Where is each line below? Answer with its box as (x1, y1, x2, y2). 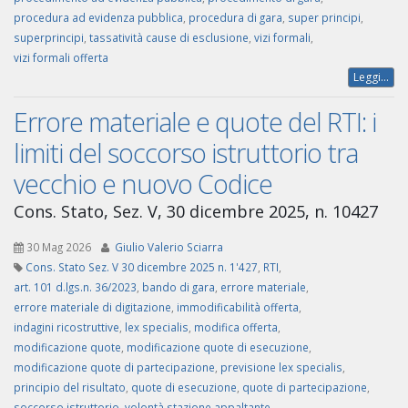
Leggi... (353, 69, 389, 86)
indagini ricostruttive (14, 320, 119, 335)
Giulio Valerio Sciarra (115, 240, 223, 255)
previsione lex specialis (220, 360, 342, 375)
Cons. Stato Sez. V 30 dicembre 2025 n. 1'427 (25, 260, 258, 275)
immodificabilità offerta (177, 300, 299, 315)
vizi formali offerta (14, 50, 108, 66)
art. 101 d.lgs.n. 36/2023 (14, 280, 137, 295)
